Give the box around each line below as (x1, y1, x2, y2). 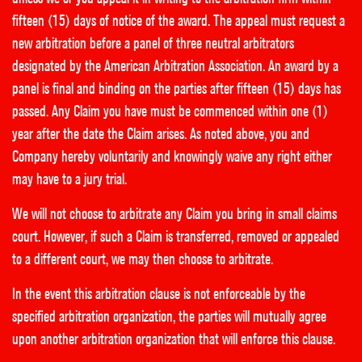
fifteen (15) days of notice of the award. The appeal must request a (12, 11, 345, 30)
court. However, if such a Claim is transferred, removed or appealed (12, 227, 339, 246)
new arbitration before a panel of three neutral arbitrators (12, 34, 294, 53)
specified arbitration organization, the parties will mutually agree (12, 307, 326, 326)
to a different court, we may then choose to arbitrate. (12, 250, 273, 268)
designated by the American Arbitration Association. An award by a (12, 57, 339, 75)
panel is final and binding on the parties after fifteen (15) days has (12, 79, 341, 98)
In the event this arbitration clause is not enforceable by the (12, 284, 305, 303)
